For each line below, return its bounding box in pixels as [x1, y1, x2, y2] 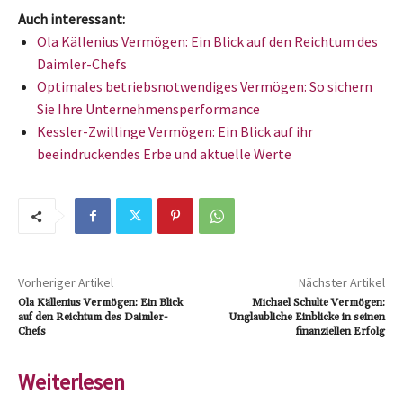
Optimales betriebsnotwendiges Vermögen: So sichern [37, 77, 372, 96]
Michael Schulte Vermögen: [251, 296, 385, 310]
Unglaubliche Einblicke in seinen [228, 310, 385, 325]
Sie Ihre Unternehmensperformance [37, 100, 260, 119]
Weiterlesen [18, 368, 125, 397]
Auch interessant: [18, 10, 125, 29]
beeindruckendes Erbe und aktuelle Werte [37, 145, 291, 164]
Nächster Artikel [298, 274, 385, 291]
